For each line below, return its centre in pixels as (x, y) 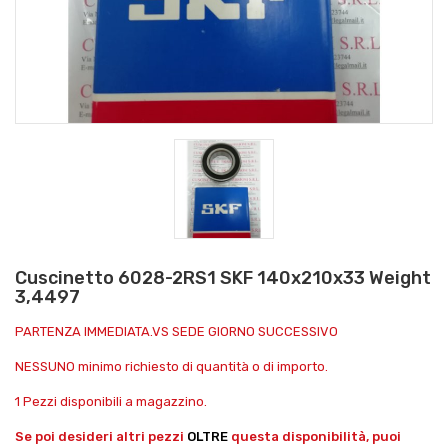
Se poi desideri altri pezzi (101, 436)
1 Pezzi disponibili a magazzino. (111, 401)
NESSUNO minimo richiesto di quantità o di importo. (171, 366)
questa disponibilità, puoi (314, 436)
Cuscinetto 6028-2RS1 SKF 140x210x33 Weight (223, 277)
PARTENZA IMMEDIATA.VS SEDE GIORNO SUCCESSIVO (176, 331)
